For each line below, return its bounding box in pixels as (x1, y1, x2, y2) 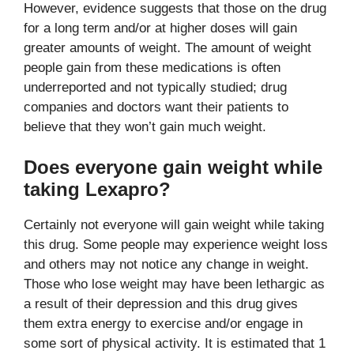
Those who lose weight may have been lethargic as (24, 277, 325, 292)
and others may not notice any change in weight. (24, 257, 309, 272)
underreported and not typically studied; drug (24, 79, 287, 95)
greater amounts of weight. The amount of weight (24, 40, 311, 55)
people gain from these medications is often (24, 59, 281, 75)
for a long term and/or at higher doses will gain (24, 20, 297, 36)
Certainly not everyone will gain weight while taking (24, 217, 324, 232)
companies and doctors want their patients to (24, 99, 288, 115)
